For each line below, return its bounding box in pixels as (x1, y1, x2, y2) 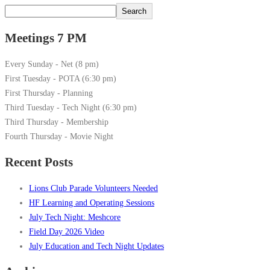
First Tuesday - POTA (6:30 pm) (5, 74, 116, 84)
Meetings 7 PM (5, 30, 87, 45)
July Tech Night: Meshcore (29, 212, 121, 222)
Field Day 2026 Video (29, 227, 104, 237)
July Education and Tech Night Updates (29, 241, 164, 251)
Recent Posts (5, 154, 73, 169)
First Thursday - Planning (5, 88, 93, 98)
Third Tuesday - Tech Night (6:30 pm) (5, 102, 137, 113)
